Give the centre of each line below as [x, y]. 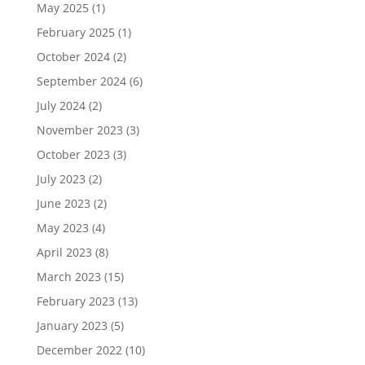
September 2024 [81, 81]
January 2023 [72, 325]
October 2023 [73, 154]
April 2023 [64, 252]
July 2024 [61, 105]
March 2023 [68, 276]
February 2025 [75, 32]
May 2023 [62, 227]
